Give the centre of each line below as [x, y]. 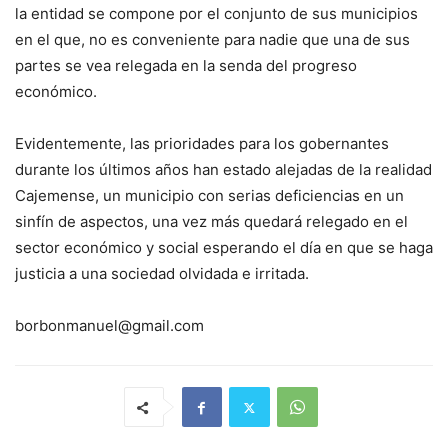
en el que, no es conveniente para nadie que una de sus [212, 40]
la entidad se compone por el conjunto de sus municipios [216, 14]
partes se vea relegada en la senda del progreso [186, 66]
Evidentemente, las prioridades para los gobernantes [202, 144]
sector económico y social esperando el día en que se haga [224, 248]
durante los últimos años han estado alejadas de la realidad [223, 170]
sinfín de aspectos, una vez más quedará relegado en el [211, 222]
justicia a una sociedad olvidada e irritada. [162, 274]
